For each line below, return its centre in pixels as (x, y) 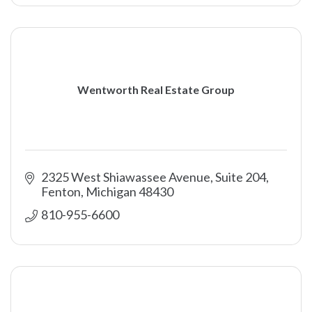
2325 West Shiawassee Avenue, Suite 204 (153, 177)
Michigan (111, 192)
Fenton (61, 192)
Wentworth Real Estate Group (156, 89)
